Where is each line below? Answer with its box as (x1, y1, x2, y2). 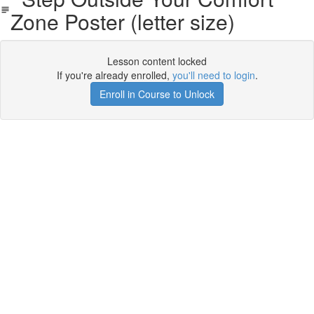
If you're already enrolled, (56, 68, 172, 82)
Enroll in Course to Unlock (100, 87, 214, 101)
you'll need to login (172, 68, 255, 82)
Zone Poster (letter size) (10, 6, 235, 36)
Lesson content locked (107, 54, 207, 68)
